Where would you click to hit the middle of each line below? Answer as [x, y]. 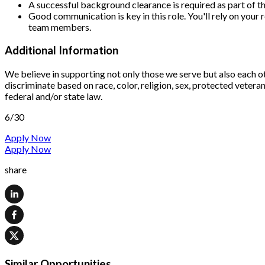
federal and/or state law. [54, 96]
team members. [60, 27]
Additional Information [62, 50]
